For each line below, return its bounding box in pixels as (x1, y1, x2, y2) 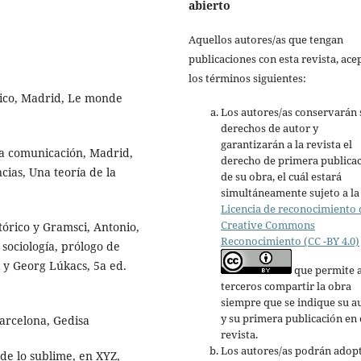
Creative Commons (221, 218, 315, 233)
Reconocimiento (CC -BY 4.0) (221, 234, 359, 249)
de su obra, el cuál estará (221, 169, 342, 185)
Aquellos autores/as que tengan (189, 32, 343, 48)
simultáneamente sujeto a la (221, 185, 359, 201)
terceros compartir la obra (221, 279, 351, 294)
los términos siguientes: (189, 71, 306, 86)
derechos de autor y (221, 121, 318, 136)
